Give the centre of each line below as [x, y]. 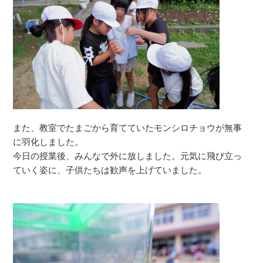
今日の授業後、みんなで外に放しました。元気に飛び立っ [128, 156]
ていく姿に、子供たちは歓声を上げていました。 [110, 170]
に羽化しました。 [48, 142]
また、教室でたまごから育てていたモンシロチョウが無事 [128, 128]
